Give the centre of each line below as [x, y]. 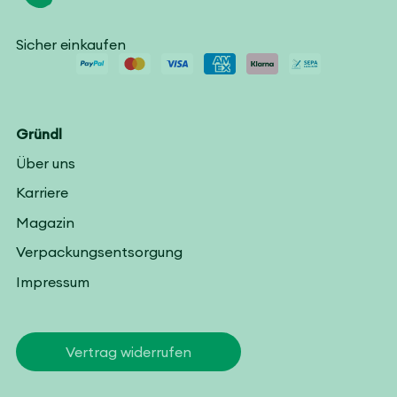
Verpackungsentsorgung [99, 252]
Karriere [42, 193]
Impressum [53, 282]
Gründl [39, 133]
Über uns [46, 163]
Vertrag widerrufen [128, 352]
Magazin [45, 222]
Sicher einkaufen [71, 44]
